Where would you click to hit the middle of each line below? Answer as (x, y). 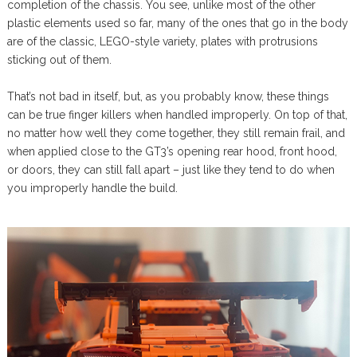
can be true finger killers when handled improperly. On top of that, (177, 115)
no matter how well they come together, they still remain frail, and (176, 133)
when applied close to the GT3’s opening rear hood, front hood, (172, 151)
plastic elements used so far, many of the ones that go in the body (177, 23)
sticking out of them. (59, 60)
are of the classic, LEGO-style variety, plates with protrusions (162, 41)
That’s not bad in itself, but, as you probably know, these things (168, 96)
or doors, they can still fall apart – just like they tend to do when (171, 170)
